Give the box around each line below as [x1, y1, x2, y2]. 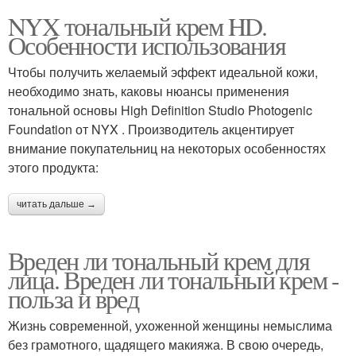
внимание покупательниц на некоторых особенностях [8, 139, 326, 158]
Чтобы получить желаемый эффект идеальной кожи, [8, 63, 318, 82]
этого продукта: [8, 158, 99, 177]
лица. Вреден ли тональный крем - [8, 262, 339, 297]
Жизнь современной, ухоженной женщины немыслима [8, 316, 332, 335]
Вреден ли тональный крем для [8, 243, 310, 278]
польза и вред [8, 281, 139, 316]
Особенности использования [8, 28, 285, 63]
